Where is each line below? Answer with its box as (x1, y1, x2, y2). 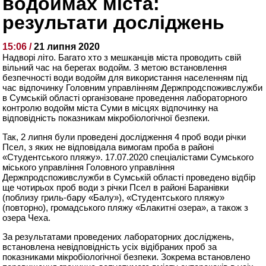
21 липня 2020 (34, 41, 100, 52)
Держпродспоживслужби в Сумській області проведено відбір (2, 172, 256, 182)
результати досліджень (2, 11, 225, 33)
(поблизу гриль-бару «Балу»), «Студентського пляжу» (2, 192, 225, 202)
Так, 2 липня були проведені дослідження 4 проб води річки (2, 131, 246, 142)
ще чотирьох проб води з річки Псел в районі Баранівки (2, 182, 229, 192)
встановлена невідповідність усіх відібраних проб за (2, 241, 217, 252)
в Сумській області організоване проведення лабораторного (2, 92, 248, 103)
